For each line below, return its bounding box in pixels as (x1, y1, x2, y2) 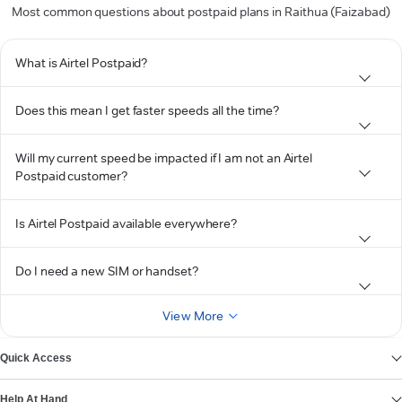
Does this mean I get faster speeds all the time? (15, 102, 279, 118)
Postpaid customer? (15, 168, 127, 184)
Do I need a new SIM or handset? (15, 263, 198, 279)
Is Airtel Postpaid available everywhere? (15, 215, 238, 232)
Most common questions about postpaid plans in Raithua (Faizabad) (12, 4, 390, 20)
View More (162, 308, 224, 324)
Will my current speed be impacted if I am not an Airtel (15, 150, 313, 166)
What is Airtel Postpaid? (15, 55, 148, 71)
